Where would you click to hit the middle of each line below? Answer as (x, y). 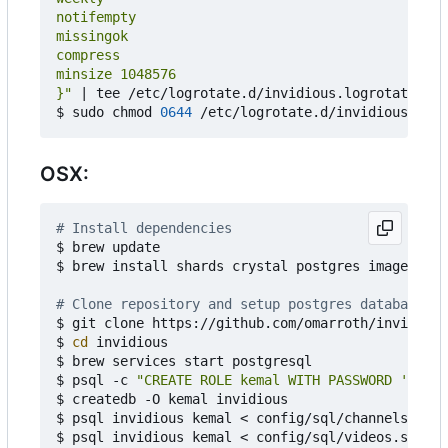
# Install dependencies (144, 227)
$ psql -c (96, 379)
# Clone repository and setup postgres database (240, 303)
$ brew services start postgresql (184, 360)
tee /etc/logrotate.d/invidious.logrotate (252, 92)
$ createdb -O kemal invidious (172, 398)
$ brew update (108, 246)
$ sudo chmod (108, 111)
